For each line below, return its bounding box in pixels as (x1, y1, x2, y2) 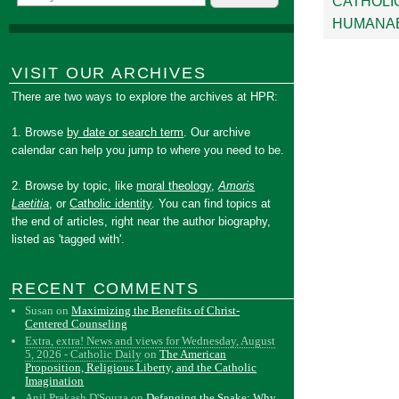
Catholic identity (69, 197, 152, 210)
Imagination (25, 374, 85, 387)
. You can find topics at (151, 197, 272, 210)
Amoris (218, 179, 256, 192)
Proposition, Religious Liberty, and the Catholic (25, 361, 257, 374)
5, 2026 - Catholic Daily (25, 347, 142, 361)
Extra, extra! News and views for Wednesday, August (25, 334, 276, 347)
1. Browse (12, 126, 68, 139)
